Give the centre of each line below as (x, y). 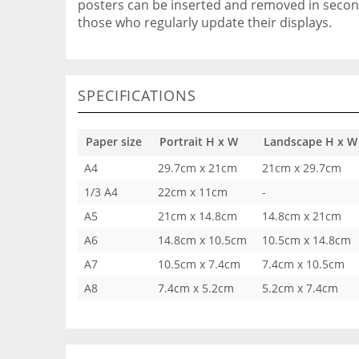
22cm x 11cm (193, 192)
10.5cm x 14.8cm (307, 240)
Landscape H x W (311, 141)
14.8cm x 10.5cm (202, 240)
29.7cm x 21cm (198, 168)
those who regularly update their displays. (205, 22)
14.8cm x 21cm (302, 216)
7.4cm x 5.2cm (196, 288)
